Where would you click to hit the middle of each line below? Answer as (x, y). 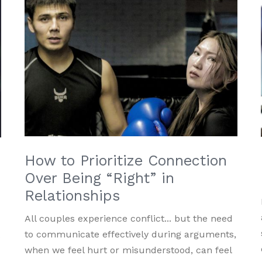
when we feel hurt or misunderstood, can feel (128, 250)
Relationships (73, 195)
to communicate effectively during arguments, (131, 234)
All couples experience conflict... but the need (129, 218)
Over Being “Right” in (100, 178)
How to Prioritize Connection (126, 160)
